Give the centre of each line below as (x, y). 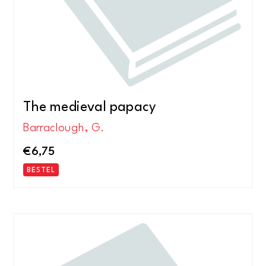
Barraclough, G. (64, 128)
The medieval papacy (90, 107)
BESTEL (41, 170)
